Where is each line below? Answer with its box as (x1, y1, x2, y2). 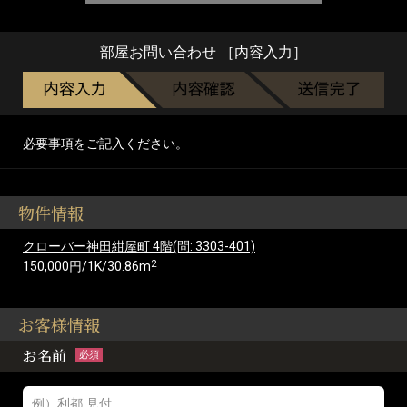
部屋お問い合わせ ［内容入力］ (100, 44, 307, 61)
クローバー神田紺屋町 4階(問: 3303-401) (23, 238, 255, 253)
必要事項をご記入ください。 (23, 135, 188, 151)
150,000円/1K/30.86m (23, 258, 151, 273)
